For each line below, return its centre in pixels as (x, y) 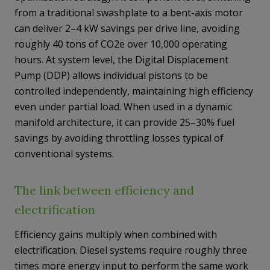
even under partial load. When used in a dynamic (123, 107)
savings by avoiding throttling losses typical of (119, 138)
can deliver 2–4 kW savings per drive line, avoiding (127, 28)
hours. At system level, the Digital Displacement (121, 60)
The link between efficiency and (104, 190)
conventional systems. (64, 154)
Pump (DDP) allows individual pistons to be (111, 75)
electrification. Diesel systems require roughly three (131, 250)
